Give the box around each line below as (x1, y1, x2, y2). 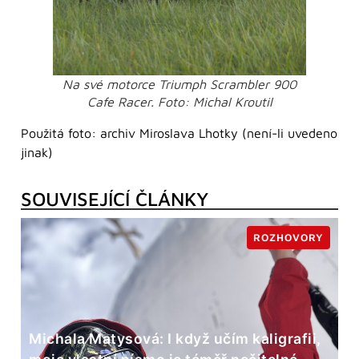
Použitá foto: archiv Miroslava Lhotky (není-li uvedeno (21, 125, 337, 140)
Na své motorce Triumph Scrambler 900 (63, 76, 296, 91)
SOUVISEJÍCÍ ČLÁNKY (21, 188, 208, 211)
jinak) (21, 144, 53, 159)
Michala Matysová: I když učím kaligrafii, (29, 330, 321, 348)
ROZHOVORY (253, 232, 324, 244)
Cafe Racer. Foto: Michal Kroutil (87, 94, 272, 109)
